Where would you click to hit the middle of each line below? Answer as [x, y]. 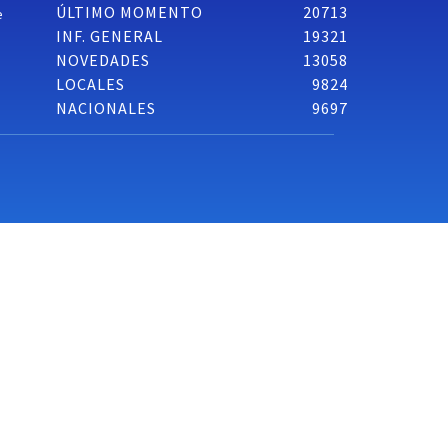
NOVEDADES [103, 60]
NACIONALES [106, 108]
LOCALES [91, 84]
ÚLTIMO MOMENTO [130, 12]
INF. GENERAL [110, 36]
